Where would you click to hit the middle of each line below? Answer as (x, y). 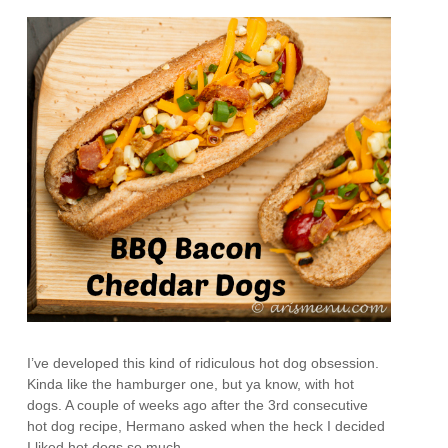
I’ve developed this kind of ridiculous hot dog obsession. (203, 363)
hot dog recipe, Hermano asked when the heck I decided (206, 426)
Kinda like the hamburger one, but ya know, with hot (191, 384)
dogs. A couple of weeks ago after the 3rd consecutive (198, 405)
